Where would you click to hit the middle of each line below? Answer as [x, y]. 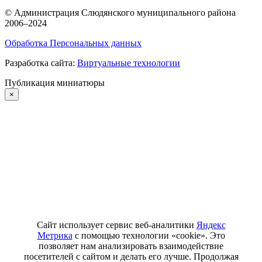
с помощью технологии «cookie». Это [149, 235]
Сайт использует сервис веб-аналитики [116, 225]
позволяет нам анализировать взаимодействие [131, 246]
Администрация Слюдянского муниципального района [124, 12]
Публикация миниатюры [55, 82]
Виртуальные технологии [129, 63]
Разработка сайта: [41, 63]
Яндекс [211, 225]
